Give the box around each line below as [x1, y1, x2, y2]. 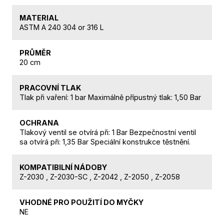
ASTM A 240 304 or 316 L [19, 22, 104, 31]
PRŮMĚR [19, 48, 51, 57]
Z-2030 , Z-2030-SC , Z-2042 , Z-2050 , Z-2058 [19, 172, 180, 181]
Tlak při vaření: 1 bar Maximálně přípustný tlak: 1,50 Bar [19, 92, 201, 101]
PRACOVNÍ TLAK [19, 83, 81, 92]
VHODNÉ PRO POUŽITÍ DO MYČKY [19, 197, 143, 206]
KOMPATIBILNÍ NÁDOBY [19, 162, 107, 171]
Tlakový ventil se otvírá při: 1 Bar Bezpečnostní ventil [19, 127, 196, 136]
